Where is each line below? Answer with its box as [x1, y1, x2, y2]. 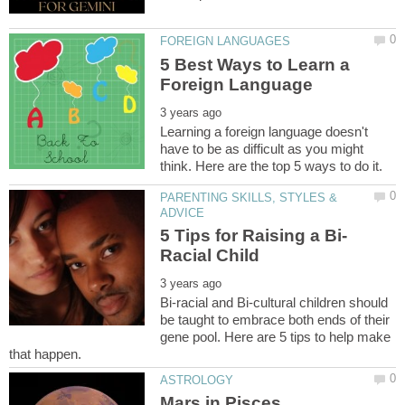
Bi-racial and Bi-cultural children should [160, 295, 389, 310]
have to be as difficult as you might [160, 140, 364, 156]
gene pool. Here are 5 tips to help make [160, 329, 391, 344]
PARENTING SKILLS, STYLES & [160, 190, 338, 204]
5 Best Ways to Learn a [160, 54, 351, 74]
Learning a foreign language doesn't [160, 123, 369, 139]
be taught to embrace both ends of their [160, 312, 391, 327]
